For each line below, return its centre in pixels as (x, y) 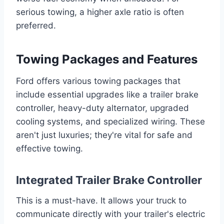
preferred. (36, 25)
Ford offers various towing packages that (98, 81)
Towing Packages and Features (107, 59)
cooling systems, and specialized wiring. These (110, 121)
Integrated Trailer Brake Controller (109, 180)
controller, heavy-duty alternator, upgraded (102, 108)
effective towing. (49, 148)
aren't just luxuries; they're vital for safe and (104, 135)
